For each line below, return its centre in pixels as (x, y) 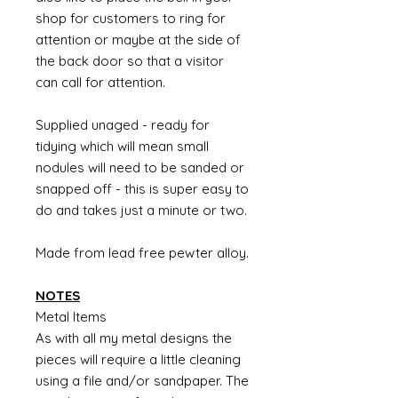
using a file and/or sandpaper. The (142, 381)
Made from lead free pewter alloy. (142, 253)
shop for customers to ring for (131, 18)
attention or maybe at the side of (138, 40)
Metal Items (71, 317)
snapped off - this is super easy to (142, 189)
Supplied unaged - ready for (123, 125)
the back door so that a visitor (130, 61)
